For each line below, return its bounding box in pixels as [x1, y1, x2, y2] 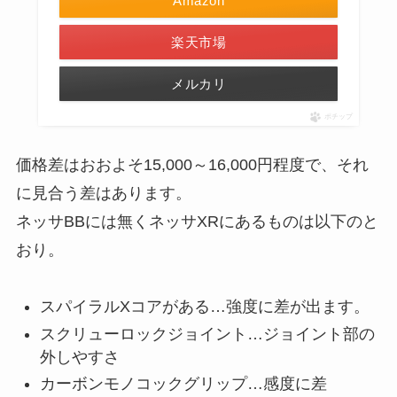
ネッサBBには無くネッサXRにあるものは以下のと [15, 212, 378, 230]
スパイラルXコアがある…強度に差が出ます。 [39, 298, 370, 316]
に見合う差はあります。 [15, 183, 191, 202]
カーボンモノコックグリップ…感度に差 [39, 375, 327, 393]
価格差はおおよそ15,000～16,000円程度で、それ [15, 155, 369, 174]
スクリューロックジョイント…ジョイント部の [39, 324, 375, 343]
